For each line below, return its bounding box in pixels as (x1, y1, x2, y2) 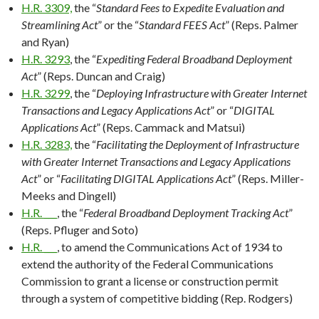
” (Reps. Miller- (231, 171, 304, 185)
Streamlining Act (21, 17, 98, 31)
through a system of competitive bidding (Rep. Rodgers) (21, 291, 293, 305)
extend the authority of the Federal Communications (21, 256, 273, 271)
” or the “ (98, 17, 139, 31)
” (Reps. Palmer (225, 17, 298, 31)
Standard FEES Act (139, 17, 225, 31)
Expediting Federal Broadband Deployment (96, 51, 292, 66)
